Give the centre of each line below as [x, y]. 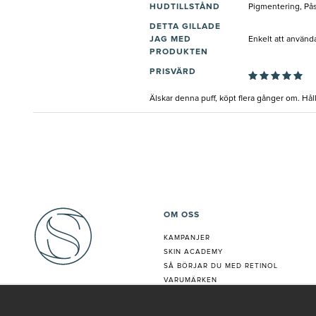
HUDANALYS [187, 294]
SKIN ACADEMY [193, 252]
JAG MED [170, 40]
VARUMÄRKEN [190, 280]
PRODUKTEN [179, 53]
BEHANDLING [189, 309]
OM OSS [182, 215]
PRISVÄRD [173, 72]
